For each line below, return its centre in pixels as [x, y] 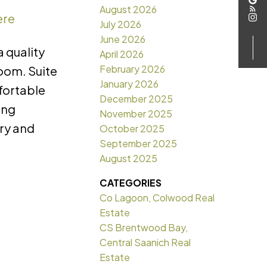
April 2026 [122, 54]
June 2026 [123, 39]
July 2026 [121, 24]
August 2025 [129, 159]
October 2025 [132, 129]
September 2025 [139, 144]
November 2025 [136, 114]
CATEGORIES [131, 183]
